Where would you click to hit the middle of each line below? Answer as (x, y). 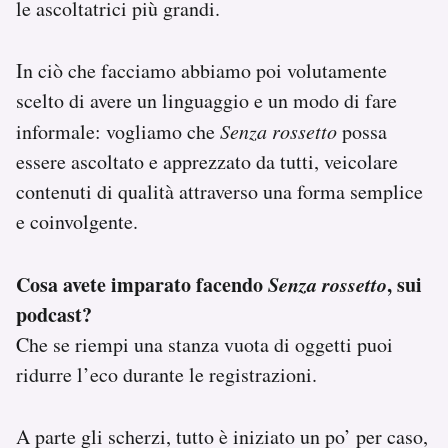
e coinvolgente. (77, 221)
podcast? (54, 314)
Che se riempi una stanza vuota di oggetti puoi (204, 344)
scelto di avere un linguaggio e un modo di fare (206, 100)
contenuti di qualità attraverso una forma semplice (219, 191)
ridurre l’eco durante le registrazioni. (166, 374)
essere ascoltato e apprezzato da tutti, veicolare (207, 161)
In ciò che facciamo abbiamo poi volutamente (201, 70)
